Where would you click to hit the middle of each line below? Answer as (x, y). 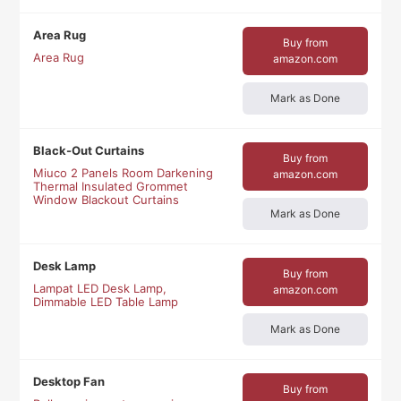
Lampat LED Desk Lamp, (100, 288)
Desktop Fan (69, 381)
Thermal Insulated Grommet (111, 186)
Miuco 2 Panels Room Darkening (124, 172)
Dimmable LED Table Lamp (106, 301)
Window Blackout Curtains (107, 199)
